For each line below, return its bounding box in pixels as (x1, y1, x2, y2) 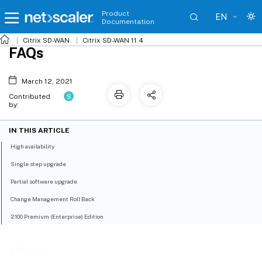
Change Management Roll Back (11, 195, 95, 203)
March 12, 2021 (21, 77, 73, 85)
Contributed (9, 92, 50, 101)
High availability (11, 143, 55, 150)
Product (102, 9, 129, 18)
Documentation (102, 18, 154, 26)
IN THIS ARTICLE (9, 126, 70, 135)
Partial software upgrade (11, 178, 78, 185)
